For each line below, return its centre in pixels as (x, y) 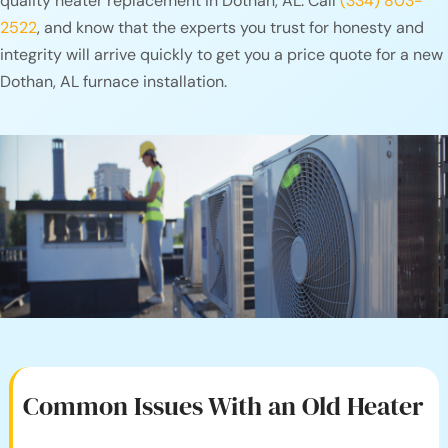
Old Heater (362, 406)
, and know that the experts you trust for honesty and (230, 28)
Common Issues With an (162, 406)
